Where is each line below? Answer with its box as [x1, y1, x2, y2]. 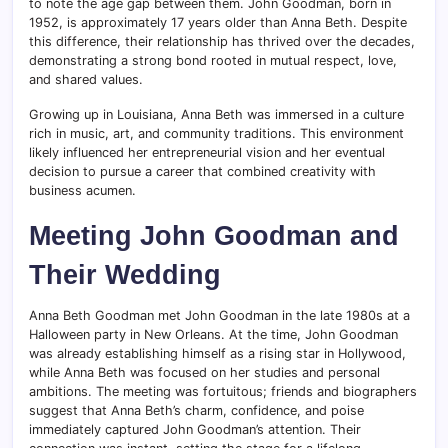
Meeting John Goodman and [29, 220, 399, 252]
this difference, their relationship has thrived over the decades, [29, 34, 415, 50]
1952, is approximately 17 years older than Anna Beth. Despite [29, 15, 407, 31]
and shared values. [29, 72, 143, 88]
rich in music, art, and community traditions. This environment [29, 126, 404, 142]
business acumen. [29, 183, 136, 199]
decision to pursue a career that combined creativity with [29, 164, 376, 180]
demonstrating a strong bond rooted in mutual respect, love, [29, 53, 397, 69]
